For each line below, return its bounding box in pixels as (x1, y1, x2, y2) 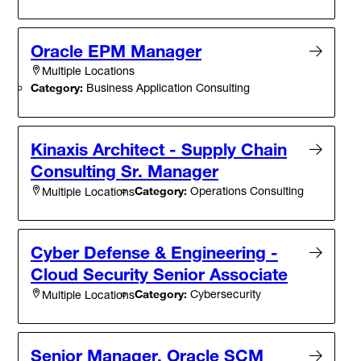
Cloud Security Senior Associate (31, 263, 288, 285)
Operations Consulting (187, 184, 304, 198)
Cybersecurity (187, 287, 261, 301)
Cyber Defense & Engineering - (31, 242, 278, 263)
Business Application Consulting (83, 81, 250, 95)
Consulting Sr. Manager (31, 160, 218, 182)
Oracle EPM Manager (31, 40, 201, 62)
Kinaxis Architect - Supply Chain (31, 139, 287, 160)
